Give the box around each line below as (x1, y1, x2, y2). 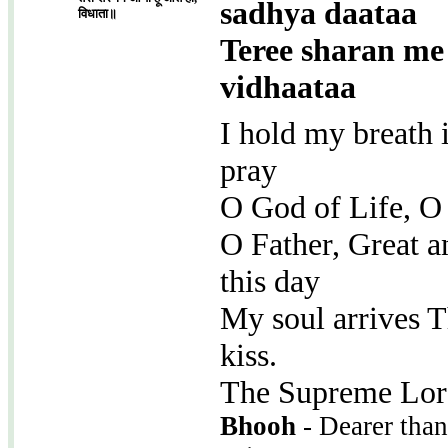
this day (220, 263, 320, 299)
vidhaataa (220, 69, 356, 105)
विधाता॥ (78, 6, 117, 21)
